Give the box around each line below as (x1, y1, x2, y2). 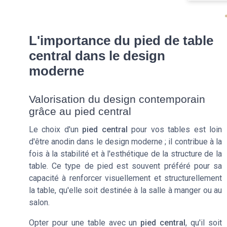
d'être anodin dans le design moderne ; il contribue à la (29, 137, 222, 147)
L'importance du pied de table (29, 33, 213, 48)
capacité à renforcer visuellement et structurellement (29, 173, 222, 183)
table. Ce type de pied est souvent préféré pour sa (29, 161, 222, 171)
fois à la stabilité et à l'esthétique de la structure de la (29, 149, 222, 159)
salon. (29, 198, 50, 208)
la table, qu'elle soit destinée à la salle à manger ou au (29, 185, 222, 196)
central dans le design (29, 49, 165, 63)
